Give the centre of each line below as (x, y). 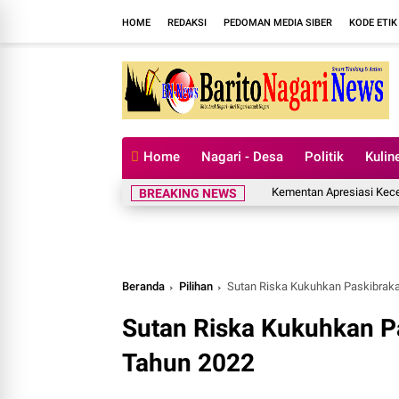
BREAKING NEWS (188, 193)
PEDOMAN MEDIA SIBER (278, 22)
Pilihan (196, 286)
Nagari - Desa (242, 157)
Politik (324, 157)
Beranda (143, 286)
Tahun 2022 (188, 363)
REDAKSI (187, 22)
